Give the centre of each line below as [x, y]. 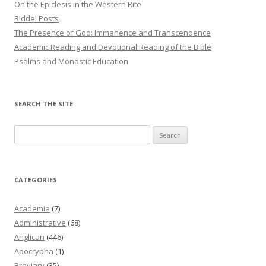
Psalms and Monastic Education [71, 61]
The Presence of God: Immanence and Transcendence [113, 32]
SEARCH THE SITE [44, 103]
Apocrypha [34, 251]
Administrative [40, 222]
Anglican [29, 237]
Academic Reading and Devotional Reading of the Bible [113, 47]
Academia [32, 208]
